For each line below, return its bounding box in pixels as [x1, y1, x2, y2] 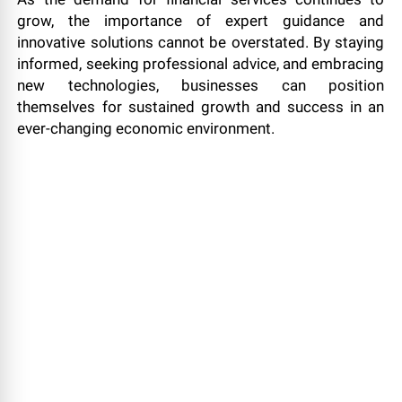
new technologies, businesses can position [17, 76, 385, 94]
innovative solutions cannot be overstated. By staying [17, 33, 385, 51]
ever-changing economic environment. [17, 119, 275, 137]
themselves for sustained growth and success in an [17, 98, 385, 116]
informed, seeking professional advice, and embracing [17, 55, 385, 73]
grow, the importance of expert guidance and [17, 12, 385, 30]
